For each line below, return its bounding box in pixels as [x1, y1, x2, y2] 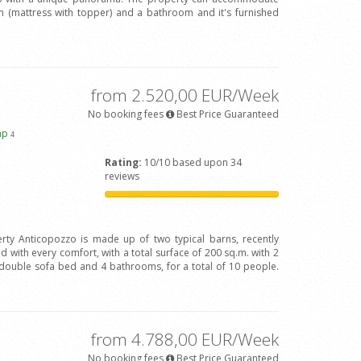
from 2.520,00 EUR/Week [91, 84, 279, 107]
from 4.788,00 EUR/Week [91, 328, 279, 351]
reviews [105, 169, 140, 184]
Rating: [105, 156, 143, 170]
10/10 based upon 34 [142, 156, 243, 170]
